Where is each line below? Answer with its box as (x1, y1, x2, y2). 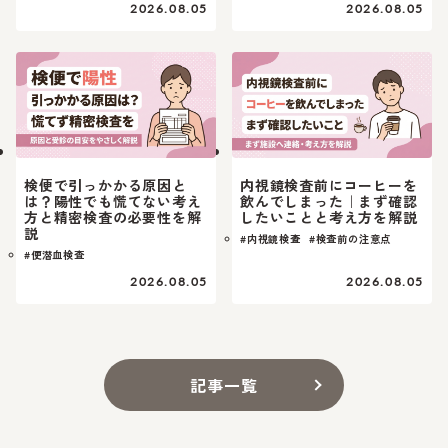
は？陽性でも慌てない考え (24, 191, 202, 212)
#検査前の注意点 (308, 231, 392, 247)
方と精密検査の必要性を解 (24, 207, 202, 228)
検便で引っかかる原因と (24, 175, 187, 196)
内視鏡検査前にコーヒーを (240, 175, 418, 196)
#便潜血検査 (24, 247, 85, 263)
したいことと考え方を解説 (240, 207, 418, 228)
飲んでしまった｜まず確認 (240, 191, 418, 212)
